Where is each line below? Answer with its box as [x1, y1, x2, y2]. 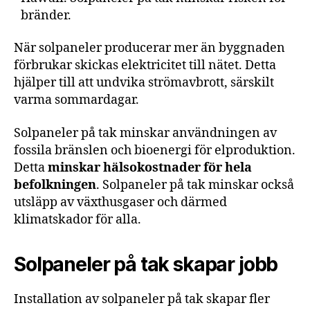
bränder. [21, 7, 71, 24]
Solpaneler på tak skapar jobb [14, 252, 278, 276]
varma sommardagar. [14, 92, 139, 108]
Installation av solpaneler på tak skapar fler [14, 291, 270, 307]
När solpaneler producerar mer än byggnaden [14, 40, 285, 56]
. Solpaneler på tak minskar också [96, 176, 294, 193]
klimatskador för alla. [14, 211, 141, 228]
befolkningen [14, 176, 96, 193]
